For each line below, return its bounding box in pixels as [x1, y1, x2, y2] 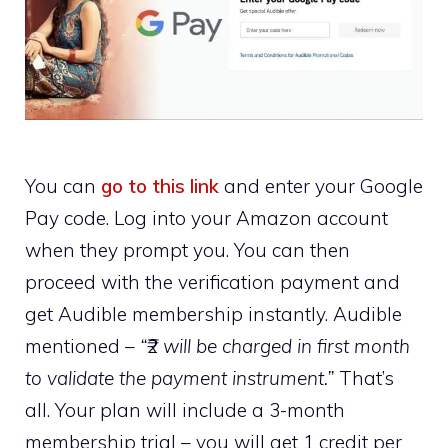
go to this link [101, 173, 219, 198]
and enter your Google [219, 173, 423, 198]
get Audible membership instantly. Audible [25, 301, 402, 326]
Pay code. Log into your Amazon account [25, 205, 388, 230]
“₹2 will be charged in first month [140, 333, 410, 358]
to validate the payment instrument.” [25, 365, 334, 390]
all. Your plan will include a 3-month [25, 397, 345, 422]
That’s [334, 365, 394, 390]
